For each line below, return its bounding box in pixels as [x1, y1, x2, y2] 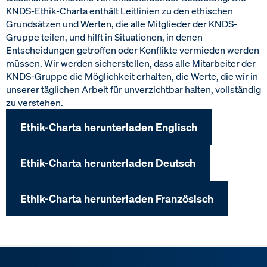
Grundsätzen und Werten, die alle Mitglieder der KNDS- [6, 17, 237, 30]
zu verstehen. [6, 96, 63, 109]
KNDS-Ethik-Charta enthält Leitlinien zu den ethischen [6, 4, 233, 17]
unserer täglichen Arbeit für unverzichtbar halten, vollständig [6, 83, 261, 96]
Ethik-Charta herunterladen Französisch [20, 191, 213, 206]
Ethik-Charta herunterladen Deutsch [20, 155, 195, 170]
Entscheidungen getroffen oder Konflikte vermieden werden [6, 44, 259, 57]
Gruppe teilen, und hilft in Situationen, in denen [6, 30, 203, 44]
